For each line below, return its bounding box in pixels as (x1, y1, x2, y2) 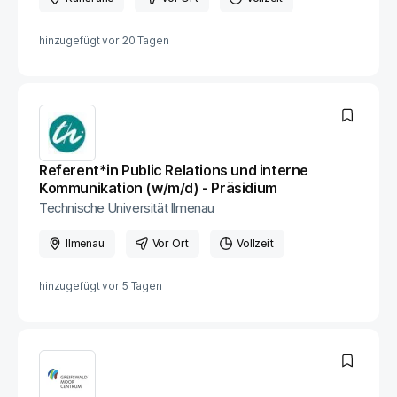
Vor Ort (152, 237, 190, 250)
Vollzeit (237, 237, 274, 250)
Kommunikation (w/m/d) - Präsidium (39, 179, 277, 197)
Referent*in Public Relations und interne (39, 161, 309, 179)
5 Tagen (121, 279, 162, 292)
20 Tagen (121, 34, 169, 47)
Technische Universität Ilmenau (39, 200, 214, 215)
